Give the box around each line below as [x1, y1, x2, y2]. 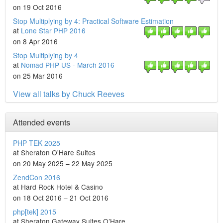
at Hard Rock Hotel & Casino [13, 182, 103, 192]
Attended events [13, 116, 70, 128]
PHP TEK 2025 [13, 138, 60, 148]
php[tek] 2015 [13, 207, 56, 217]
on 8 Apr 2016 [13, 36, 58, 46]
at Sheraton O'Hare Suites [13, 147, 96, 157]
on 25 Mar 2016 [13, 71, 63, 81]
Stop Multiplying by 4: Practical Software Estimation [13, 16, 174, 26]
